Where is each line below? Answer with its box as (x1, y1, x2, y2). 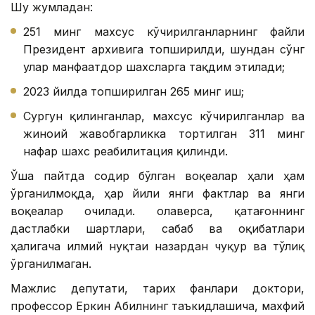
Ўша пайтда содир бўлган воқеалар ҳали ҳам (11, 169, 304, 184)
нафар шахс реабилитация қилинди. (23, 144, 228, 159)
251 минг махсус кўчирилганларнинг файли (23, 25, 304, 39)
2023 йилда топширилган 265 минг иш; (23, 84, 244, 99)
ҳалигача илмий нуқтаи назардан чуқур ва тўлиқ (11, 239, 304, 254)
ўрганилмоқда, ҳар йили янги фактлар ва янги (11, 186, 304, 201)
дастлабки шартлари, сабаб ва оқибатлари (11, 221, 304, 236)
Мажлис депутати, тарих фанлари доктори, (11, 281, 304, 296)
